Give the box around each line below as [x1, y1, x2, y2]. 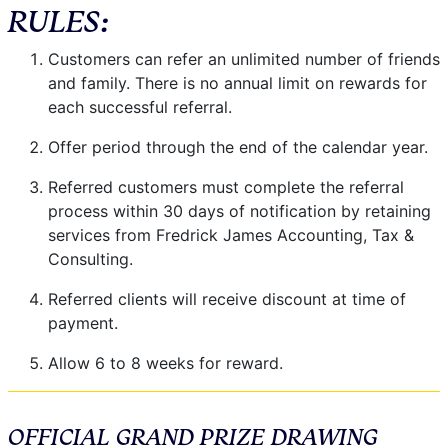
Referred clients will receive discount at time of [48, 288, 406, 309]
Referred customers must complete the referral [48, 176, 404, 197]
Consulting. [48, 248, 133, 269]
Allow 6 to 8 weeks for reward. [48, 352, 283, 373]
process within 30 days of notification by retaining [48, 200, 431, 221]
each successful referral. [48, 96, 232, 117]
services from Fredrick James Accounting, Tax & [48, 224, 414, 245]
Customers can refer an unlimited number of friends [48, 48, 440, 69]
